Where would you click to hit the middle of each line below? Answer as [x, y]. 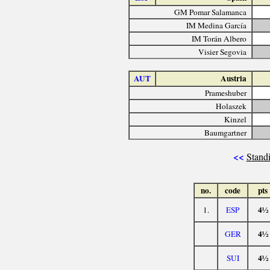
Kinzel [236, 119]
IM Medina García [217, 25]
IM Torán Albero [219, 38]
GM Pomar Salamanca [211, 12]
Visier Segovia [223, 52]
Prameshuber [226, 93]
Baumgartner [226, 132]
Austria [234, 78]
